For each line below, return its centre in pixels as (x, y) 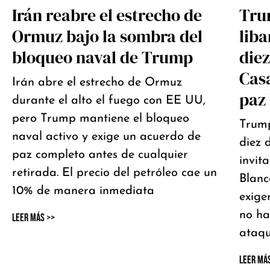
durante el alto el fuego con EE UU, (109, 100)
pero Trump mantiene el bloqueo (101, 118)
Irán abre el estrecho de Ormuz (97, 82)
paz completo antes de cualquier (100, 155)
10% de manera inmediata (83, 191)
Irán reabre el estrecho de (107, 15)
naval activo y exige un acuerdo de (106, 137)
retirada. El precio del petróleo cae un (115, 173)
